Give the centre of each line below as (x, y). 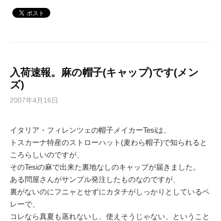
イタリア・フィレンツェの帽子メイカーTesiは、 (90, 130)
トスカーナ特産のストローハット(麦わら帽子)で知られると (109, 142)
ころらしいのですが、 (47, 155)
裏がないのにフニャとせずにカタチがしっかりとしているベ (110, 192)
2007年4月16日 (34, 100)
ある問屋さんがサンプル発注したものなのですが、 (95, 179)
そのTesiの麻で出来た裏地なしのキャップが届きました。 (105, 167)
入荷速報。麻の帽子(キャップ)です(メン (104, 72)
